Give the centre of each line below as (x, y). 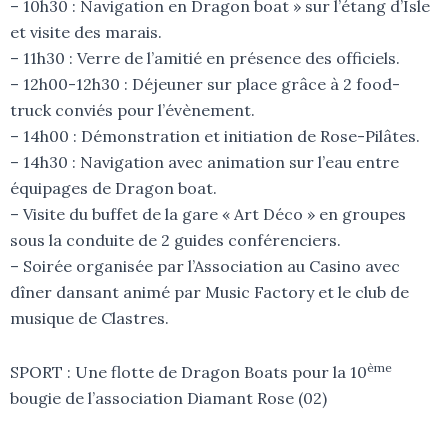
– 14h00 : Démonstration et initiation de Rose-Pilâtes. (215, 136)
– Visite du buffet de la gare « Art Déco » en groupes (208, 214)
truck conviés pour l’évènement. (132, 110)
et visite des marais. (86, 32)
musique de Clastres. (89, 318)
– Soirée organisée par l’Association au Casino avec (205, 266)
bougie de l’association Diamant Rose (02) (168, 398)
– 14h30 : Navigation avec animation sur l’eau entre (204, 162)
